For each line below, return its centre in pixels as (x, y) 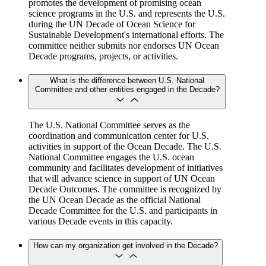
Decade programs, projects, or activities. (103, 56)
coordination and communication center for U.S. (119, 136)
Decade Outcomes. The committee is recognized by (125, 189)
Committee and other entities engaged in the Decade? (127, 89)
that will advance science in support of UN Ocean (122, 179)
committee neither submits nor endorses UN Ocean (124, 45)
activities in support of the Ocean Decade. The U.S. (125, 147)
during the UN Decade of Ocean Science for (112, 24)
